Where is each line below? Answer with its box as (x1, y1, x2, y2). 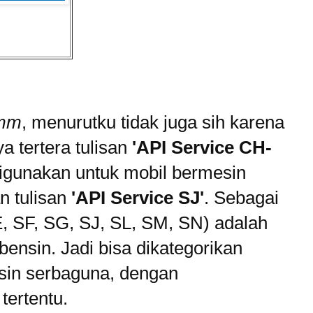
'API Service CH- (132, 137, 272, 159)
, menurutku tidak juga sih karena (22, 112, 284, 133)
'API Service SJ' (71, 187, 204, 209)
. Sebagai (204, 187, 279, 209)
